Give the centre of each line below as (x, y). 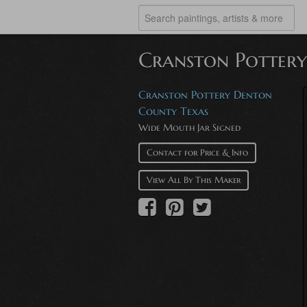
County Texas (173, 111)
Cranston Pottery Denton (205, 95)
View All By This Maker (194, 180)
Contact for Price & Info (197, 152)
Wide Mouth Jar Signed (189, 127)
